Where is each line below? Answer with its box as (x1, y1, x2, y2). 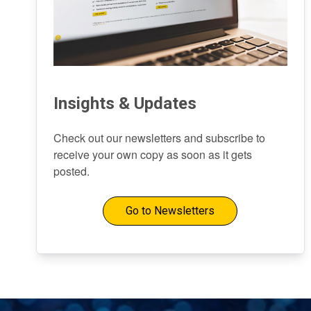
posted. (53, 163, 90, 179)
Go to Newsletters (126, 204, 215, 217)
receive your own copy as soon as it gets (53, 146, 252, 162)
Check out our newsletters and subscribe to (53, 130, 265, 146)
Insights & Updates (53, 94, 196, 113)
